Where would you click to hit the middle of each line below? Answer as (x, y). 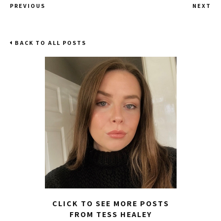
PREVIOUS (28, 6)
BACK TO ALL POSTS (50, 43)
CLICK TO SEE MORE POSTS (110, 204)
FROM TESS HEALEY (110, 215)
